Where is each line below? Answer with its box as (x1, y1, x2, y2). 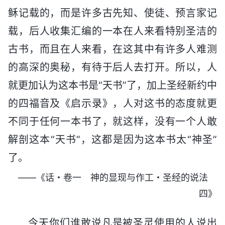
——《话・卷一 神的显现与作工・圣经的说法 (18, 172, 217, 183)
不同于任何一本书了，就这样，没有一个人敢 (8, 115, 217, 128)
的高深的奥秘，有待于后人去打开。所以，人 (8, 61, 217, 73)
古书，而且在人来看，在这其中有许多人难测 (8, 43, 217, 55)
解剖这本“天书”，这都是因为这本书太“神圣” (8, 133, 217, 146)
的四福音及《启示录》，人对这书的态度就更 (8, 97, 217, 109)
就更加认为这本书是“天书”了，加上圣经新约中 (8, 79, 217, 91)
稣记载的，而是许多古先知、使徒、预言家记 (8, 7, 217, 19)
